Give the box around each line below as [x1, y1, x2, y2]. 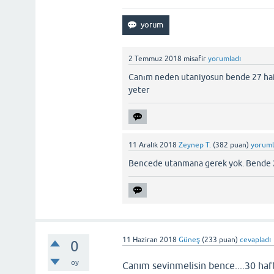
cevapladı [240, 235, 272, 244]
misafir [183, 54, 207, 63]
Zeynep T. [179, 141, 212, 149]
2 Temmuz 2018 [128, 54, 182, 63]
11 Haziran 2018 [122, 235, 177, 244]
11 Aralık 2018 [128, 141, 177, 149]
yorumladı [208, 54, 242, 63]
